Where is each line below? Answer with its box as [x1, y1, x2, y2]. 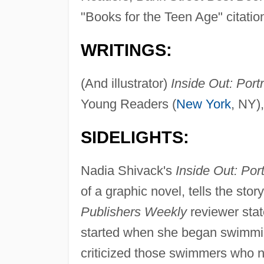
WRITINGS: [80, 41, 172, 60]
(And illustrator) [80, 76, 171, 91]
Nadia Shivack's [80, 163, 176, 179]
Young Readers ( [80, 97, 176, 112]
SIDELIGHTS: [80, 128, 189, 147]
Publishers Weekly [80, 204, 187, 220]
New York [176, 97, 231, 112]
